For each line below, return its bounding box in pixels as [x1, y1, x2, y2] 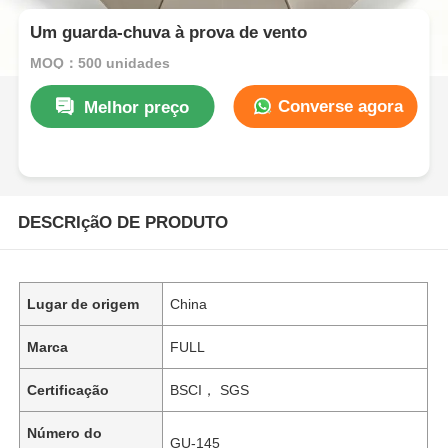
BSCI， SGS [170, 381, 250, 398]
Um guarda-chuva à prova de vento [30, 23, 308, 43]
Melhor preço [84, 97, 190, 117]
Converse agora [272, 96, 403, 116]
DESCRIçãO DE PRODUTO [17, 212, 228, 232]
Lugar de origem [27, 295, 140, 312]
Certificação [27, 381, 110, 398]
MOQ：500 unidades [30, 54, 171, 71]
